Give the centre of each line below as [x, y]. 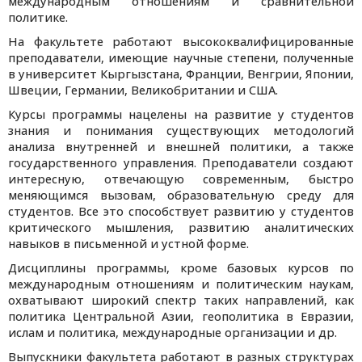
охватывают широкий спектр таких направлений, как [181, 301]
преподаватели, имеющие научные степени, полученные [181, 58]
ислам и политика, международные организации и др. [173, 333]
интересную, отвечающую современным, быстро [181, 179]
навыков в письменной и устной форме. [128, 244]
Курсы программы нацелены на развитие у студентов [181, 115]
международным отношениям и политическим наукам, [181, 284]
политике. [38, 18]
